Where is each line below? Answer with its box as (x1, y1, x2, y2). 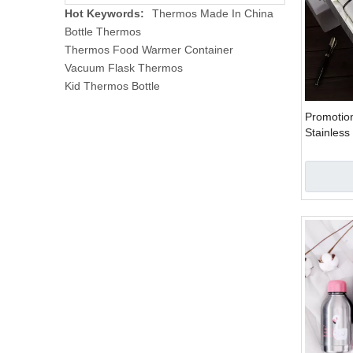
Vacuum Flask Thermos (65, 61, 183, 74)
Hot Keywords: (65, 7, 144, 20)
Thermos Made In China (152, 7, 273, 20)
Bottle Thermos (65, 25, 141, 38)
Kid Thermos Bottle (65, 80, 160, 92)
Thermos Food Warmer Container (65, 43, 233, 56)
